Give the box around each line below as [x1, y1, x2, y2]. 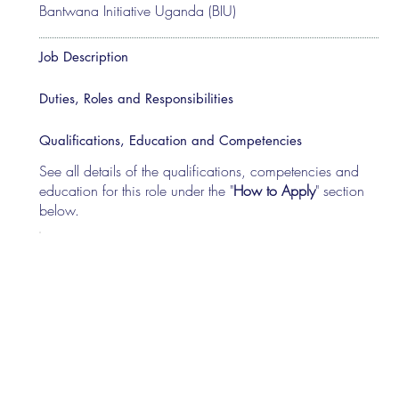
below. [39, 199, 80, 220]
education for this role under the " [39, 180, 234, 200]
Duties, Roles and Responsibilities [39, 89, 234, 107]
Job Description [39, 47, 129, 65]
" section [315, 180, 365, 200]
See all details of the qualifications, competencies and [39, 160, 360, 181]
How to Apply [233, 180, 316, 200]
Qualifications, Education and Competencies [39, 131, 303, 149]
